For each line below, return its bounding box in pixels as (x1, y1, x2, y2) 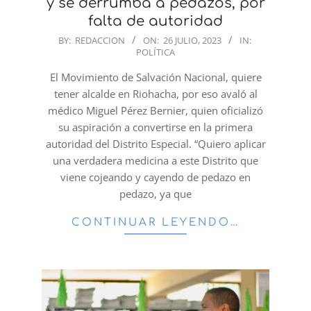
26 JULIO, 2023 (162, 33, 221, 47)
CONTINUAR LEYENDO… (71, 216, 240, 228)
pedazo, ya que (119, 186, 192, 201)
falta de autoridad (88, 12, 223, 29)
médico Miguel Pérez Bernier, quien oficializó (48, 103, 263, 117)
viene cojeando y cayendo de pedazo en (60, 169, 251, 184)
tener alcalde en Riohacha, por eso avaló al (53, 86, 258, 101)
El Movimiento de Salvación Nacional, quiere (49, 69, 262, 84)
